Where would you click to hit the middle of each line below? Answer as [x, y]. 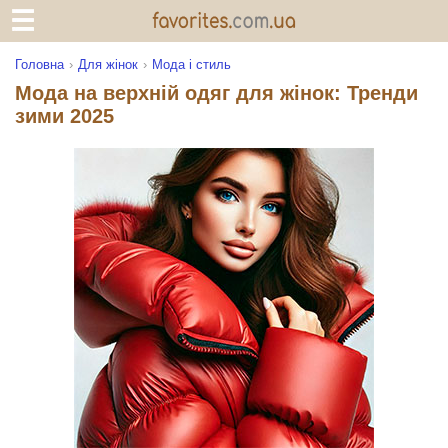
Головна [39, 64]
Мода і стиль [192, 64]
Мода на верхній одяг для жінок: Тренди [216, 93]
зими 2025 [64, 116]
